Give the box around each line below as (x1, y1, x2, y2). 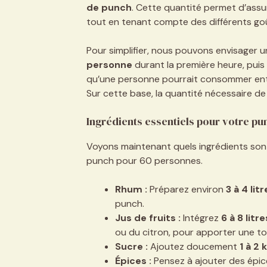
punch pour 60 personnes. (86, 154, 203, 167)
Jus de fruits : (114, 211, 181, 224)
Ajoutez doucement (147, 240, 240, 253)
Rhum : (114, 182, 147, 195)
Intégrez (180, 211, 221, 224)
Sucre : (114, 240, 148, 253)
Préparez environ (147, 182, 226, 195)
